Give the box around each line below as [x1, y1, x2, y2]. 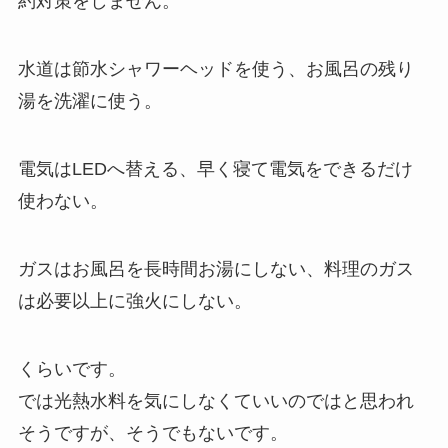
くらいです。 [17, 358, 126, 379]
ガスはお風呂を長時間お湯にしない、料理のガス [17, 258, 414, 279]
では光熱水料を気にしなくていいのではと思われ [17, 390, 414, 411]
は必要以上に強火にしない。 [17, 290, 252, 311]
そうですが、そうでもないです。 [17, 422, 288, 443]
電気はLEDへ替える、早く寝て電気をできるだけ [17, 158, 413, 179]
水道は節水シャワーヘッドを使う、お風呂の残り [17, 59, 414, 80]
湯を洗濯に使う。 [17, 91, 162, 112]
